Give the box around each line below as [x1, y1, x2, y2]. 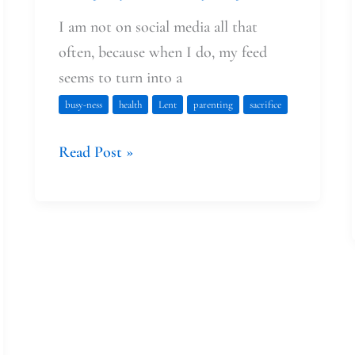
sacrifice [249, 97, 281, 111]
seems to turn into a [58, 67, 182, 87]
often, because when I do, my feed [58, 42, 267, 62]
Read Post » [58, 142, 133, 162]
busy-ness [64, 97, 102, 111]
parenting [193, 97, 233, 111]
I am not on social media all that [58, 17, 258, 36]
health [118, 97, 142, 111]
